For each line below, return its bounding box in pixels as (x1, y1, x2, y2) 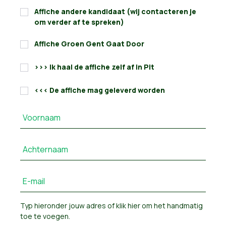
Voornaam (23, 111, 61, 123)
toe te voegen (20, 211, 69, 221)
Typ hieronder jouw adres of (20, 201, 116, 210)
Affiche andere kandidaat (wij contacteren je (34, 7, 196, 16)
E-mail (23, 175, 45, 187)
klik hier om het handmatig (116, 201, 203, 210)
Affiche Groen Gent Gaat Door (34, 39, 144, 49)
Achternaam (23, 143, 68, 155)
